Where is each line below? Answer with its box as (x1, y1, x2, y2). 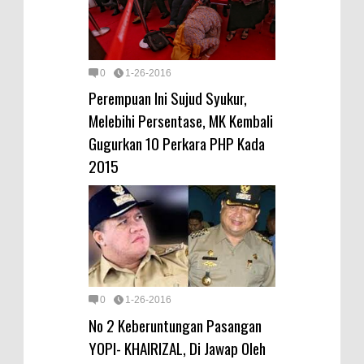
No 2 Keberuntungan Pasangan (89, 313, 262, 336)
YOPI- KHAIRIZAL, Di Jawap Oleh (89, 336, 266, 359)
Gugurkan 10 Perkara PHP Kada (89, 132, 265, 155)
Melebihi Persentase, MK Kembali (89, 109, 273, 132)
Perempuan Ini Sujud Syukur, (89, 86, 247, 110)
